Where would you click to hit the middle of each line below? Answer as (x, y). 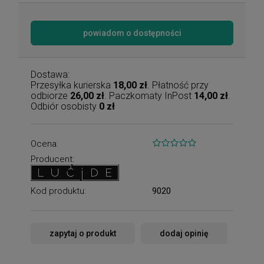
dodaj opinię (184, 233)
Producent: (52, 159)
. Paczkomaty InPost (149, 95)
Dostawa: (50, 74)
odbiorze (50, 95)
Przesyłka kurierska (72, 85)
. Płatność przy (178, 85)
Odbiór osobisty (65, 106)
